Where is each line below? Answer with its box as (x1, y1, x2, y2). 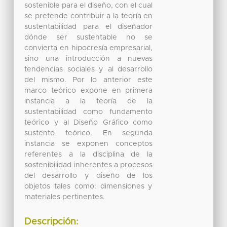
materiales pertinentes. (24, 193, 105, 201)
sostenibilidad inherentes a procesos (24, 161, 153, 169)
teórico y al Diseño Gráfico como (24, 119, 153, 126)
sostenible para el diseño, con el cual (24, 2, 153, 9)
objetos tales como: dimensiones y (24, 182, 153, 190)
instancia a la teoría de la (24, 97, 153, 105)
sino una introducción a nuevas (24, 55, 153, 62)
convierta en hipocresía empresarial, (24, 44, 153, 52)
